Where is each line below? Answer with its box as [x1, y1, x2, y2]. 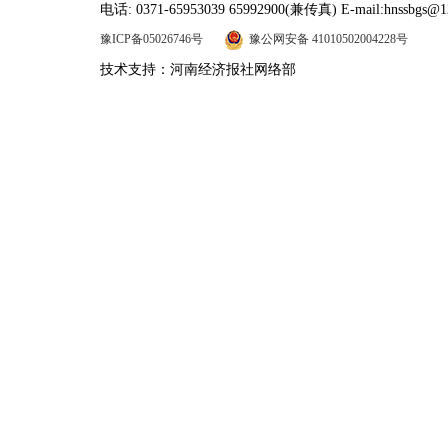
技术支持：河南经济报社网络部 [100, 62, 296, 77]
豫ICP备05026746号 [100, 32, 203, 46]
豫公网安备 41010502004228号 [249, 32, 408, 46]
